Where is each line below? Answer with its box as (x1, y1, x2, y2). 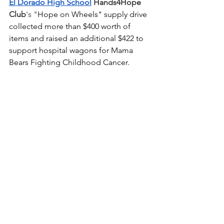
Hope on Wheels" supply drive (37, 9, 149, 19)
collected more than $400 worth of (9, 21, 132, 31)
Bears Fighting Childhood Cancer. (9, 57, 131, 67)
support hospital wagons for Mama (9, 45, 135, 55)
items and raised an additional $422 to (9, 33, 145, 43)
